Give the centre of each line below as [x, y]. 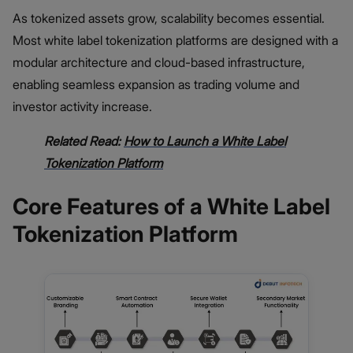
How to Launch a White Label [205, 141]
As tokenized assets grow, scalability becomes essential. [169, 19]
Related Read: [84, 141]
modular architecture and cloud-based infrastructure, [159, 63]
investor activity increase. [82, 107]
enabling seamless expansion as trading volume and [156, 85]
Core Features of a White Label [171, 206]
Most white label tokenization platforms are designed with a [175, 41]
